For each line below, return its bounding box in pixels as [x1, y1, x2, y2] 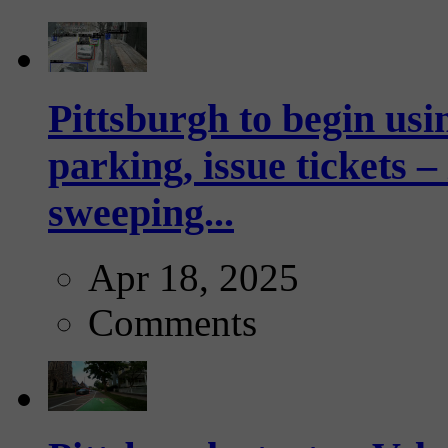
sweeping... [48, 189, 234, 235]
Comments [88, 300, 257, 344]
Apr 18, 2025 [88, 255, 299, 299]
